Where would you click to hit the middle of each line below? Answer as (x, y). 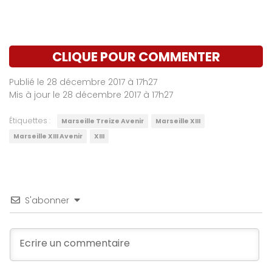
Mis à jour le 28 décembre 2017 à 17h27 (91, 94)
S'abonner (47, 200)
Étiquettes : (30, 120)
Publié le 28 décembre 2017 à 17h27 (83, 82)
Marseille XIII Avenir (48, 136)
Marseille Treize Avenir (103, 121)
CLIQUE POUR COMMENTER (136, 56)
